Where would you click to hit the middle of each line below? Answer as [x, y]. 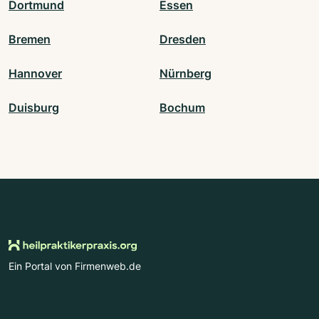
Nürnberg [185, 73]
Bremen [30, 39]
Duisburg [34, 107]
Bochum [182, 107]
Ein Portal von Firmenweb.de [75, 266]
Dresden [183, 39]
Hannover [35, 73]
